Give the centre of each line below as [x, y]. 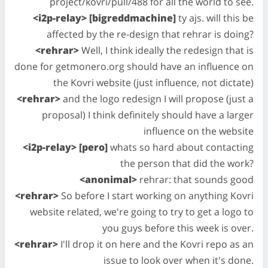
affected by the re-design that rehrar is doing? [150, 34]
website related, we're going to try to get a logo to [142, 212]
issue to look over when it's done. [179, 260]
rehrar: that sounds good [195, 179]
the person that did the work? [187, 163]
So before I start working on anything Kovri [156, 196]
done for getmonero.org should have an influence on [134, 66]
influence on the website [199, 131]
